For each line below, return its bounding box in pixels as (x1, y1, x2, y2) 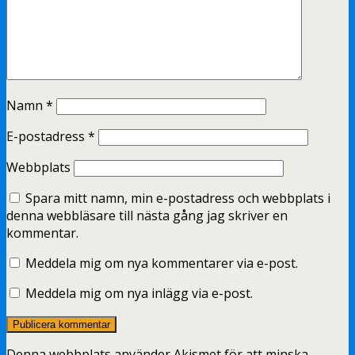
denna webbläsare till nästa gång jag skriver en (6, 207, 288, 224)
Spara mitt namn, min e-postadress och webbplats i (25, 189, 330, 207)
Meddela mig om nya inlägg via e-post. (25, 284, 253, 302)
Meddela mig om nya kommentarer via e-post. (25, 254, 298, 272)
